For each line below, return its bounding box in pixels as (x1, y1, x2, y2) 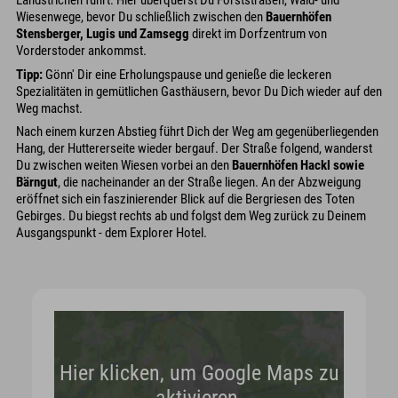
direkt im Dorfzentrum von (189, 26, 327, 42)
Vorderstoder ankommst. (16, 43, 147, 59)
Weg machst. (16, 99, 83, 116)
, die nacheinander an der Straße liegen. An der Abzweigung (58, 174, 361, 190)
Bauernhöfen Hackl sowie (232, 157, 364, 173)
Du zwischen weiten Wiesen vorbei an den (16, 157, 232, 173)
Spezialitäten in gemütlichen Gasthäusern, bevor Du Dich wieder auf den (16, 83, 382, 99)
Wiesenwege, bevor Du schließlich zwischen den (16, 9, 266, 25)
